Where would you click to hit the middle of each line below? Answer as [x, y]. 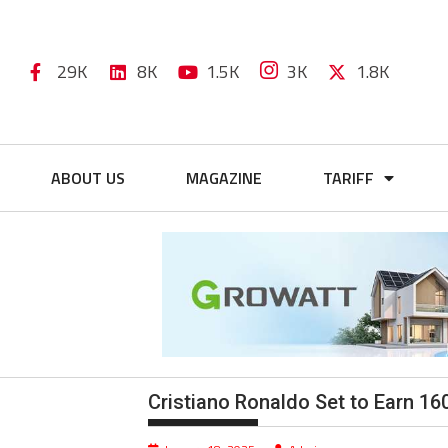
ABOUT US [87, 178]
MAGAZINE [223, 178]
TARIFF [349, 178]
